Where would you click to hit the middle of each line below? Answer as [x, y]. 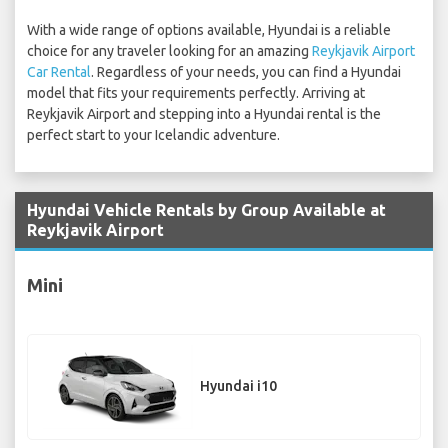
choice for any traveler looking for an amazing [169, 51]
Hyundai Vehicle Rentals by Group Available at [206, 210]
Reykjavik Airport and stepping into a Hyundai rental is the [204, 114]
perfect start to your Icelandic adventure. [153, 135]
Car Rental [59, 72]
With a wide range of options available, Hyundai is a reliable [209, 30]
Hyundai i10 [238, 386]
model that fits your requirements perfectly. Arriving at [196, 93]
